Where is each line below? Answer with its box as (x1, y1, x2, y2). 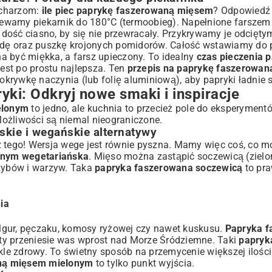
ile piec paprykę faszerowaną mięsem (41, 5, 214, 17)
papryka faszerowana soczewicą (95, 162, 243, 174)
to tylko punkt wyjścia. (93, 257, 195, 269)
